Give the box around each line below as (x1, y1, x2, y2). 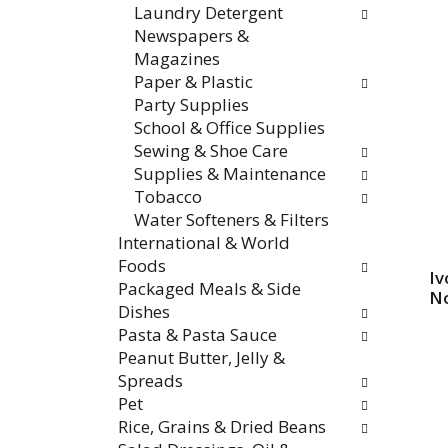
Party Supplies (134, 93, 249, 116)
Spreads (118, 369, 183, 392)
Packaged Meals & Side (118, 277, 301, 300)
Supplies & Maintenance (134, 162, 326, 185)
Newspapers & (134, 24, 249, 47)
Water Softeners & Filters (134, 208, 329, 231)
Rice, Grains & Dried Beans (118, 415, 326, 438)
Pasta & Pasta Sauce (118, 323, 277, 346)
